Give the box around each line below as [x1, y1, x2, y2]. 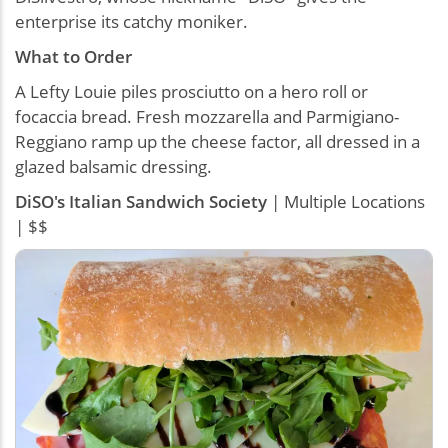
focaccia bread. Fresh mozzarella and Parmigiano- [15, 104, 399, 128]
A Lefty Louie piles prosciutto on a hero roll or [15, 79, 368, 103]
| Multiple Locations [267, 189, 425, 213]
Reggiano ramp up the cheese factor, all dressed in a [15, 129, 420, 153]
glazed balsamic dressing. [15, 154, 212, 178]
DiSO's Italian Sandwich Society [15, 189, 267, 213]
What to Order [15, 44, 132, 68]
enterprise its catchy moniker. [15, 9, 248, 33]
